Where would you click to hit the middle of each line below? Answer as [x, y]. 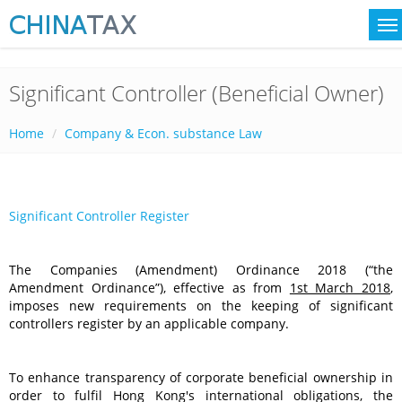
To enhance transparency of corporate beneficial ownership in [201, 377]
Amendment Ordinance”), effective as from [149, 288]
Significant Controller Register [99, 216]
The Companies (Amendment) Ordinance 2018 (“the [201, 270]
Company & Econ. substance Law [163, 133]
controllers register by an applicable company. [149, 323]
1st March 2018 [340, 288]
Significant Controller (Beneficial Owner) [197, 93]
